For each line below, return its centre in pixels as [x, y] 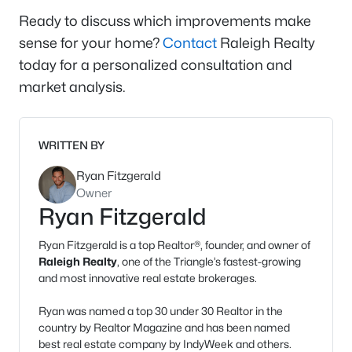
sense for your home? [91, 43]
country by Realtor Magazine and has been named [164, 328]
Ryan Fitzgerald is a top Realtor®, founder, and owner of [174, 245]
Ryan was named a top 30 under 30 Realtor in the [161, 311]
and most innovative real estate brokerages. [148, 278]
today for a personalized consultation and [156, 65]
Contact [190, 43]
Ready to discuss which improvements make [165, 21]
